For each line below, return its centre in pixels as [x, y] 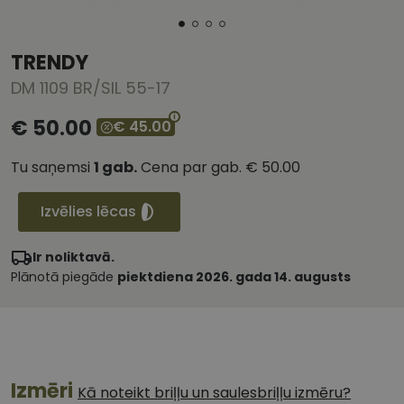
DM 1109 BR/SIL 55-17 [91, 88]
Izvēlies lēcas [88, 212]
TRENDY [50, 63]
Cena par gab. [191, 168]
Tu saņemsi [52, 168]
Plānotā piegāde [64, 277]
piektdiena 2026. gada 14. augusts [234, 277]
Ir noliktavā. [73, 257]
